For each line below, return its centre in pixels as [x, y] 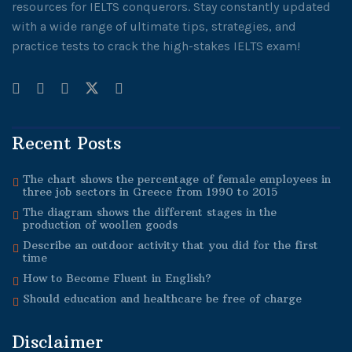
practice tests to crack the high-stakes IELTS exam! [156, 46]
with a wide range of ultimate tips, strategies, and [154, 26]
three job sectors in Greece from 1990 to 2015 [150, 191]
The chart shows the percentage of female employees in [177, 179]
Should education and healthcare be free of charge [162, 298]
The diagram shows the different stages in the [150, 212]
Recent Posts [66, 143]
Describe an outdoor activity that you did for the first [170, 245]
